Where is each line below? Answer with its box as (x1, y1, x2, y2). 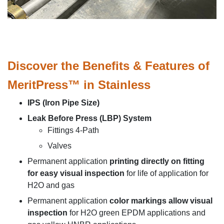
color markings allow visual (109, 196, 212, 205)
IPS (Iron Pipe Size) (27, 98, 99, 107)
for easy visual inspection (27, 169, 126, 177)
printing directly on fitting (109, 157, 204, 165)
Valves (47, 141, 73, 150)
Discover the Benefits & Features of (7, 59, 209, 72)
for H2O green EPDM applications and (67, 208, 205, 217)
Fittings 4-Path (47, 126, 99, 134)
